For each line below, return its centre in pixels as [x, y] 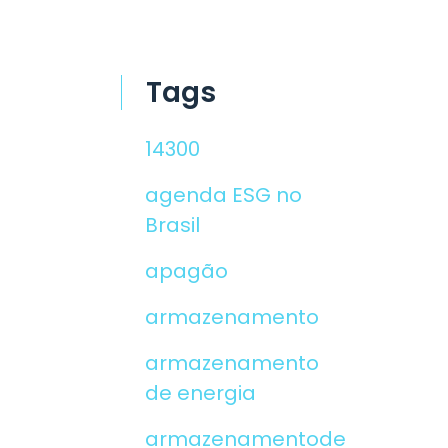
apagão [186, 271]
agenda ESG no [223, 195]
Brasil [172, 225]
